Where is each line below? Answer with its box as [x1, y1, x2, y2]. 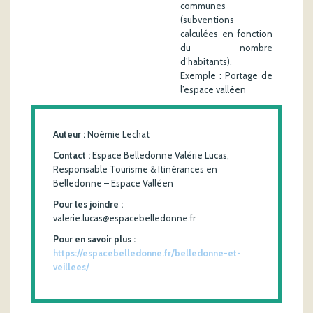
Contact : [53, 149, 90, 161]
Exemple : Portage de [180, 69, 272, 81]
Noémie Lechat [85, 128, 150, 140]
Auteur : [53, 128, 85, 140]
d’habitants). [180, 55, 232, 67]
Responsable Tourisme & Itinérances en [53, 163, 217, 175]
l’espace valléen [180, 83, 246, 95]
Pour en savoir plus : [53, 233, 136, 245]
